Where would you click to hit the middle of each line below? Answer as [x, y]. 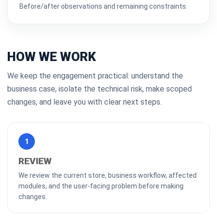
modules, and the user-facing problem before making [101, 186]
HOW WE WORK [52, 57]
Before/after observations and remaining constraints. [103, 6]
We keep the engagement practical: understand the [95, 76]
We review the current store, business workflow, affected [108, 175]
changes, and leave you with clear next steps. [85, 102]
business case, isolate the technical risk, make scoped [100, 89]
